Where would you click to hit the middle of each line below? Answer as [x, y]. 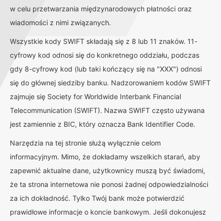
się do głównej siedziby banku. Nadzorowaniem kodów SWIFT [110, 82]
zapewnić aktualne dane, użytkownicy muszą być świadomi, [108, 170]
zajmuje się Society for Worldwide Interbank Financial [95, 96]
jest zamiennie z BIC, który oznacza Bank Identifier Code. [103, 124]
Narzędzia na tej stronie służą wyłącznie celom [85, 143]
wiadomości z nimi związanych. [60, 22]
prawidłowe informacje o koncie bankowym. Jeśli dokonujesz [108, 212]
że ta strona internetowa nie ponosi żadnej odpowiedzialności [109, 184]
